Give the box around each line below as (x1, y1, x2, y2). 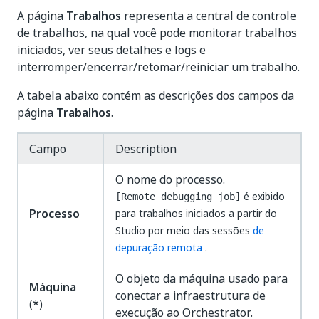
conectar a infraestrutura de (115, 287, 266, 304)
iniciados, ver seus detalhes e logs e (17, 41, 206, 58)
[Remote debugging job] (115, 191, 241, 202)
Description (115, 140, 177, 157)
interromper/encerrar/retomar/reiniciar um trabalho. (17, 58, 300, 75)
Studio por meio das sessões (115, 223, 253, 238)
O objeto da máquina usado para (115, 270, 288, 287)
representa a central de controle (121, 7, 296, 24)
